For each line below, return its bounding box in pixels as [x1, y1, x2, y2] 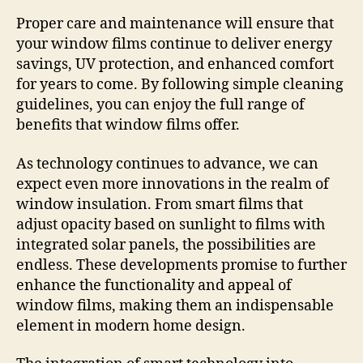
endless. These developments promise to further [16, 255, 347, 275]
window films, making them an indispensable [16, 296, 334, 315]
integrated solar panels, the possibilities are [16, 235, 316, 254]
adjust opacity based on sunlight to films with [16, 215, 325, 234]
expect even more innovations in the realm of [16, 174, 329, 194]
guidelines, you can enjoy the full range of [16, 96, 305, 115]
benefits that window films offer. [16, 116, 240, 135]
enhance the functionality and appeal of [16, 275, 292, 295]
